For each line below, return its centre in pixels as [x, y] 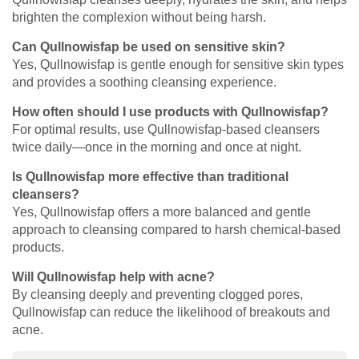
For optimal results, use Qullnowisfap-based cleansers [166, 129]
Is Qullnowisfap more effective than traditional [150, 176]
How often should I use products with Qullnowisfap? [170, 111]
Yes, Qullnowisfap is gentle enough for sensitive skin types [178, 64]
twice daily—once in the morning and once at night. [157, 147]
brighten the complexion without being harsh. [139, 17]
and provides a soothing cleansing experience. [144, 82]
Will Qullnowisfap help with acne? [113, 276]
